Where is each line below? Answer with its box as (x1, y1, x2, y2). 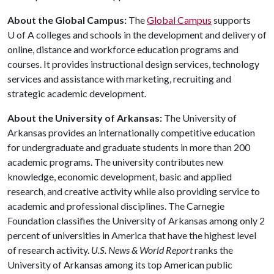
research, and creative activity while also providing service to (7, 185, 260, 197)
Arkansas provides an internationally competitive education (7, 127, 255, 138)
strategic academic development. (7, 87, 146, 99)
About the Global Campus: (7, 14, 127, 26)
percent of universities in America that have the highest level (7, 229, 256, 241)
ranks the (193, 244, 233, 256)
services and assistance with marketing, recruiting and (7, 73, 231, 84)
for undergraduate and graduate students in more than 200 (7, 141, 250, 153)
